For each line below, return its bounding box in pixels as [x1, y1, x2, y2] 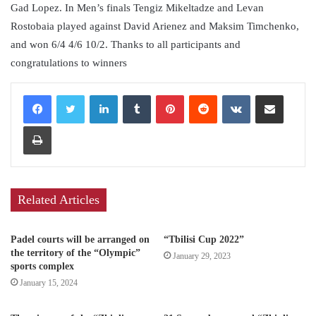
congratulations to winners [11, 57, 127, 68]
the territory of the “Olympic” [11, 248, 140, 258]
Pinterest [183, 89, 217, 99]
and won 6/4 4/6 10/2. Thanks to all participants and [11, 39, 241, 50]
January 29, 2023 [173, 251, 231, 261]
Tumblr [150, 89, 178, 99]
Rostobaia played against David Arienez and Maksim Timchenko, [11, 20, 299, 32]
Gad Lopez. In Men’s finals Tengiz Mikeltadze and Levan [11, 2, 264, 13]
